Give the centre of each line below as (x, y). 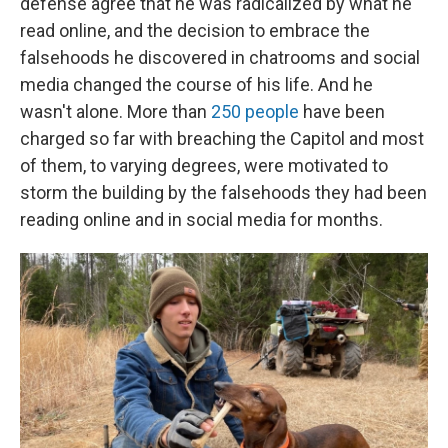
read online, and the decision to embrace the (195, 30)
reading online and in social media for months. (201, 219)
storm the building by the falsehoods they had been (223, 192)
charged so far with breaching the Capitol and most (222, 138)
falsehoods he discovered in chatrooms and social (220, 57)
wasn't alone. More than (115, 111)
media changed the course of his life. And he (196, 84)
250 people (255, 111)
